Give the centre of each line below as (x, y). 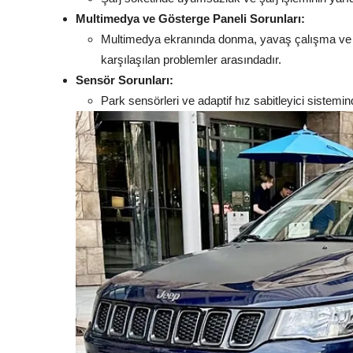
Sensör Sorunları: (124, 80)
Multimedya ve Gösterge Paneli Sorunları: (190, 19)
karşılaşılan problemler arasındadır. (191, 60)
